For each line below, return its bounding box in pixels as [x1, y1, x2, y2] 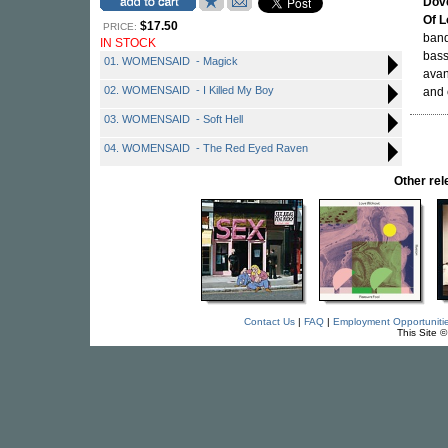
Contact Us [243, 316, 295, 327]
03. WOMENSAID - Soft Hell [104, 113, 243, 125]
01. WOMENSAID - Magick [104, 55, 238, 67]
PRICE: [103, 21, 137, 32]
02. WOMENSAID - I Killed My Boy [104, 84, 274, 96]
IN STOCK [100, 36, 156, 50]
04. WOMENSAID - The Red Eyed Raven [104, 142, 308, 154]
